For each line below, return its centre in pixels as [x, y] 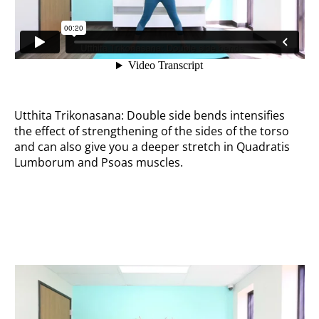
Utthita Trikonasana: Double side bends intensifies [150, 116]
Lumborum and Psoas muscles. [99, 163]
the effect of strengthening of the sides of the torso [152, 131]
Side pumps [52, 208]
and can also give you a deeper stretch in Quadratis [152, 147]
